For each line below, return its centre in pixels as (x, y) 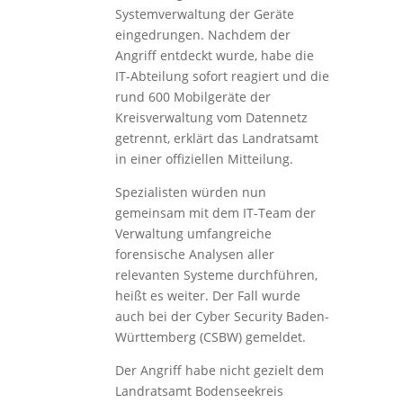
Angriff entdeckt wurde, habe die (214, 56)
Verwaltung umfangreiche (193, 234)
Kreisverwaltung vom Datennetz (211, 118)
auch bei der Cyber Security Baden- (222, 317)
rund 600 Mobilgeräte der (193, 97)
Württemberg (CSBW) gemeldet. (210, 337)
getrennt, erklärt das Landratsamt (216, 139)
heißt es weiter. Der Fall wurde (207, 296)
